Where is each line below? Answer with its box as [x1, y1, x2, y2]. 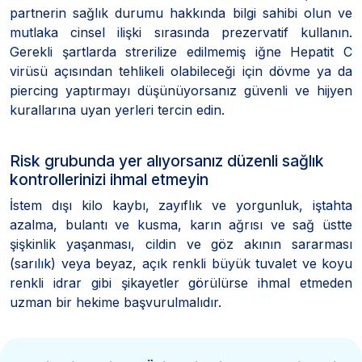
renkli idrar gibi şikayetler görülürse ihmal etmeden [10, 274, 352, 291]
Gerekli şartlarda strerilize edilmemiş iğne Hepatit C [10, 43, 352, 60]
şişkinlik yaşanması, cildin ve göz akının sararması [10, 235, 352, 252]
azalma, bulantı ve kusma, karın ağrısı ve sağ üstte [10, 216, 352, 233]
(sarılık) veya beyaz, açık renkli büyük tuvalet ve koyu [10, 255, 352, 271]
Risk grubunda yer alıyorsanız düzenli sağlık [10, 150, 324, 170]
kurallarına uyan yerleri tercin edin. [10, 101, 225, 118]
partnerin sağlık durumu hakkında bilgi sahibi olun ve [10, 4, 352, 21]
